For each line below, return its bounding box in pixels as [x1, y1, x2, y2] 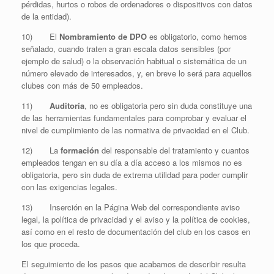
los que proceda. [21, 238, 80, 250]
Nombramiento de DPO [59, 31, 147, 42]
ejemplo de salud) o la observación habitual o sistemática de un [21, 55, 246, 67]
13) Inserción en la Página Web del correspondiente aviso [21, 201, 240, 213]
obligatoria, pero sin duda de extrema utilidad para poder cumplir [21, 169, 248, 180]
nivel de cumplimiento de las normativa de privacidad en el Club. [21, 124, 250, 136]
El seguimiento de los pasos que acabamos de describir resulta [21, 258, 246, 270]
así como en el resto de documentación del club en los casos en [21, 226, 250, 237]
